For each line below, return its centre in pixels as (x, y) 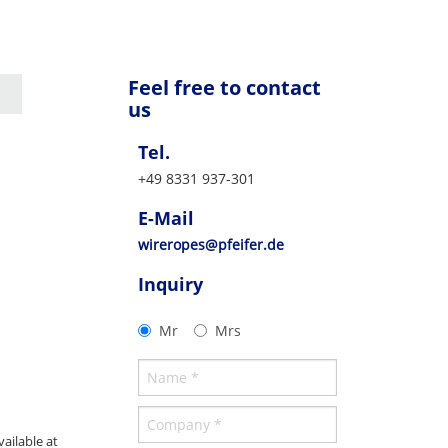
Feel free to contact (224, 88)
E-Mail (166, 218)
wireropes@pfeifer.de (211, 245)
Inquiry (170, 284)
